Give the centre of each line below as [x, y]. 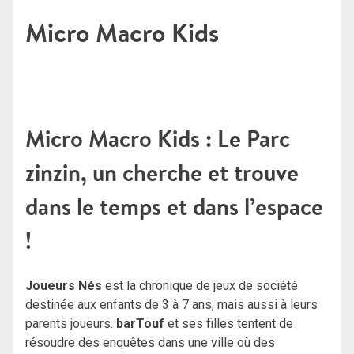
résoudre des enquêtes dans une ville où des [150, 342]
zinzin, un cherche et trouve [162, 172]
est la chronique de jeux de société [200, 285]
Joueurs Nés [64, 285]
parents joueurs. [71, 323]
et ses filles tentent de [230, 323]
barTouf [142, 323]
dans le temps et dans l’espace [174, 206]
